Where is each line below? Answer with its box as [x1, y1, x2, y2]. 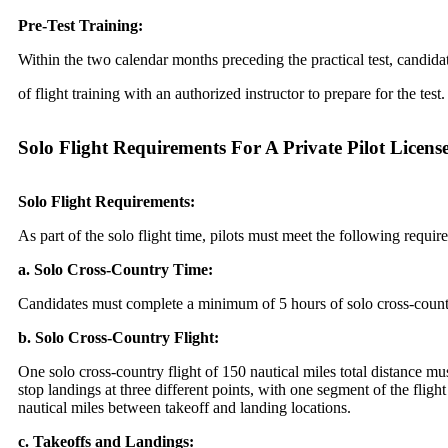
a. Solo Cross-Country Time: [18, 261, 213, 279]
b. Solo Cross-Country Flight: [18, 329, 219, 347]
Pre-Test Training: [18, 17, 143, 35]
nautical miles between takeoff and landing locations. [18, 399, 351, 417]
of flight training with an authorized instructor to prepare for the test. [18, 85, 445, 103]
